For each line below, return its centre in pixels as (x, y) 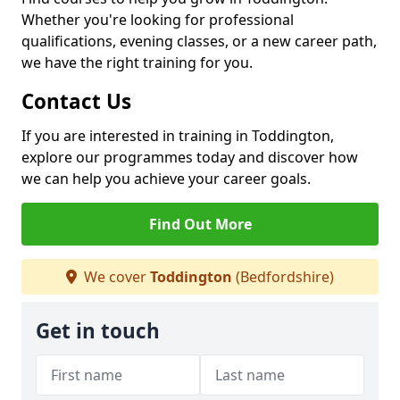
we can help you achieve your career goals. (166, 179)
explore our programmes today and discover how (190, 157)
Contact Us (76, 101)
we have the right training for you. (137, 62)
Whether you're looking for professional (158, 20)
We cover (115, 277)
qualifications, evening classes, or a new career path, (199, 41)
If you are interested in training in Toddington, (178, 136)
